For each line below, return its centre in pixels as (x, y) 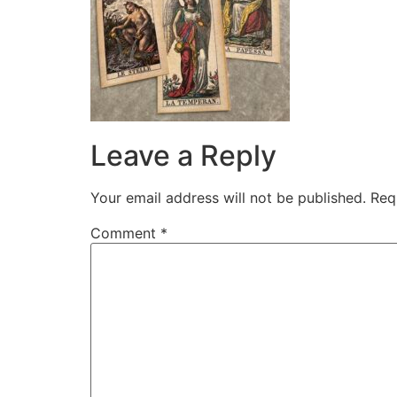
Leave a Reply (183, 156)
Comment (125, 234)
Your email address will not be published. (228, 198)
